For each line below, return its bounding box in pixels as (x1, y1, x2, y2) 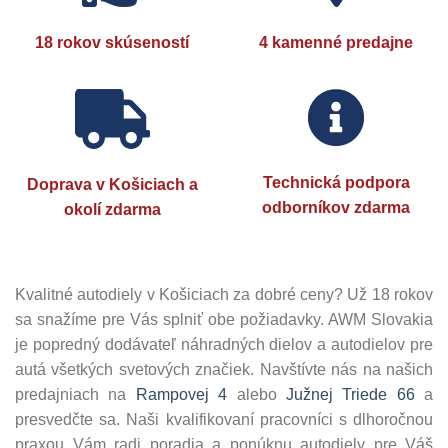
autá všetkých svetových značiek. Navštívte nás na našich (15, 360, 433, 378)
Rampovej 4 (135, 385, 228, 403)
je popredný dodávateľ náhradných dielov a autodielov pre (15, 335, 433, 353)
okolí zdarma (63, 200, 161, 218)
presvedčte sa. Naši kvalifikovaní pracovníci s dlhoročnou (15, 410, 433, 428)
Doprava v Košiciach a (26, 175, 198, 193)
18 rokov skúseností (35, 34, 189, 52)
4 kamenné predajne (259, 34, 413, 52)
